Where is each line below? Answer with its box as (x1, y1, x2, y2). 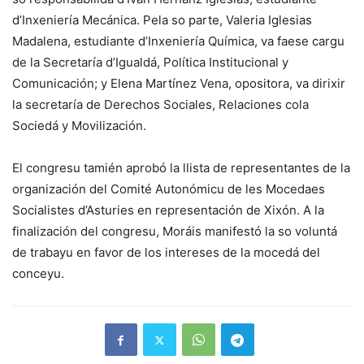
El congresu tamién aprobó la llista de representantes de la (12, 160, 350, 176)
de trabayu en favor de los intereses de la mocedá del (12, 245, 320, 261)
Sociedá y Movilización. (12, 118, 146, 134)
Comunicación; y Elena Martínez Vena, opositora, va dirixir (12, 76, 345, 92)
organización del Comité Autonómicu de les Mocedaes (12, 181, 325, 197)
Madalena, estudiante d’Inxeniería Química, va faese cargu (12, 33, 344, 50)
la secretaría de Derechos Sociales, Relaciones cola (12, 97, 309, 113)
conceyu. (12, 266, 64, 282)
